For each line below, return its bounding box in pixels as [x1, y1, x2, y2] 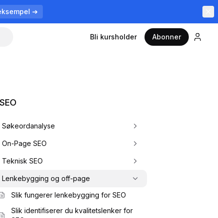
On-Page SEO [2, 139, 47, 147]
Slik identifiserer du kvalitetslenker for [11, 206, 133, 215]
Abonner [152, 33, 181, 41]
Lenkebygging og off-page [2, 174, 90, 182]
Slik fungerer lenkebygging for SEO [11, 191, 126, 199]
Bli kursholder [90, 33, 137, 41]
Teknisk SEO [2, 157, 43, 165]
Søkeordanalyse [2, 122, 55, 130]
